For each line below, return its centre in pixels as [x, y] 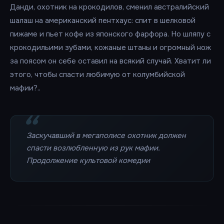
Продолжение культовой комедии [88, 160]
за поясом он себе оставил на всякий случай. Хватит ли [110, 61]
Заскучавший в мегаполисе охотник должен [106, 135]
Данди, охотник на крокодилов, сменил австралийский [109, 7]
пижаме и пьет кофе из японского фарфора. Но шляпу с [110, 34]
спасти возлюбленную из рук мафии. [93, 148]
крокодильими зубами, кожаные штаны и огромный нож [110, 47]
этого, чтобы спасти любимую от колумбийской [97, 74]
